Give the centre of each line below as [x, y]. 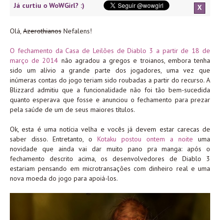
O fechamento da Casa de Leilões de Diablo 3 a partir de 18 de [110, 51]
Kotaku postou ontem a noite [145, 139]
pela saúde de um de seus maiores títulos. [72, 110]
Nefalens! [77, 31]
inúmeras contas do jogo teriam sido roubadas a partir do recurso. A [110, 80]
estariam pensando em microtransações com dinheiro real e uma [110, 169]
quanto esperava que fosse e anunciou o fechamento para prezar [110, 100]
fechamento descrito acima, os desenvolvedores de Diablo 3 [110, 159]
